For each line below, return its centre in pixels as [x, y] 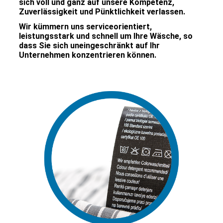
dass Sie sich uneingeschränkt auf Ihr [89, 46]
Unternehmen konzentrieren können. [87, 55]
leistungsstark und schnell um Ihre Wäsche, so [106, 36]
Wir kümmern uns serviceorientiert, [85, 27]
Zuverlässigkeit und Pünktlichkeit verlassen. [103, 11]
